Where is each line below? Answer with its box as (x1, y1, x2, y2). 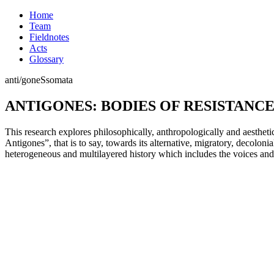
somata (46, 75, 73, 85)
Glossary (29, 54, 64, 64)
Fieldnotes (29, 32, 69, 42)
